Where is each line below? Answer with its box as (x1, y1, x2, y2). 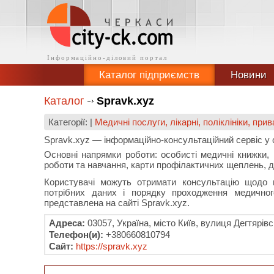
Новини (230, 69, 267, 81)
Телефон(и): (49, 229, 103, 240)
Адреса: (49, 218, 85, 228)
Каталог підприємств (98, 69, 199, 81)
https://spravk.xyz (76, 241, 147, 251)
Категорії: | (48, 117, 95, 127)
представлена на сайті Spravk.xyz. (44, 198, 190, 208)
